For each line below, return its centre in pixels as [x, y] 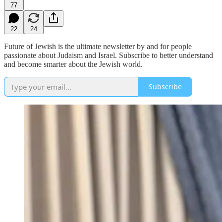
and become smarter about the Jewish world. [73, 64]
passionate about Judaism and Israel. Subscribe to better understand [109, 55]
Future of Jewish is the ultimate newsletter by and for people [98, 46]
